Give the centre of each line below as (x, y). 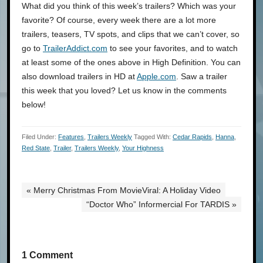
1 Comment (47, 254)
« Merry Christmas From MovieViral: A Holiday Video (124, 190)
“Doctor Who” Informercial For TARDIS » (161, 204)
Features (71, 136)
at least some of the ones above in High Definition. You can (131, 62)
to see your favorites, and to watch (173, 48)
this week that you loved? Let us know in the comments (124, 90)
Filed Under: (40, 136)
